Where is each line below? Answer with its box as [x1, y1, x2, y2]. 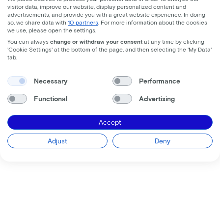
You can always [7, 37, 50, 45]
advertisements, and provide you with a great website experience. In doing [7, 10, 205, 18]
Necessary [33, 77, 68, 85]
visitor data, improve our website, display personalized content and [7, 2, 186, 10]
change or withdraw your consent [50, 37, 142, 45]
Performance [138, 77, 180, 85]
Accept [99, 117, 121, 126]
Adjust [48, 136, 67, 145]
